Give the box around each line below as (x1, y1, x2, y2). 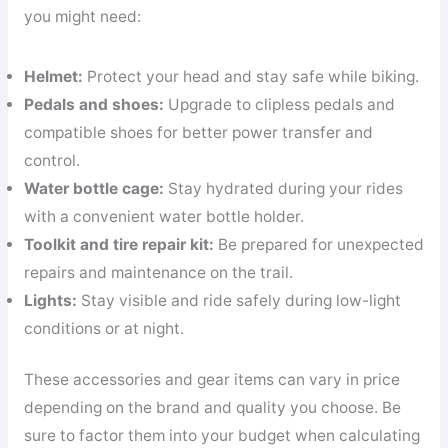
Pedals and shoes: (23, 95, 164, 115)
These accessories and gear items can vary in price (23, 370, 400, 390)
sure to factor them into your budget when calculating (23, 426, 420, 446)
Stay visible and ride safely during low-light (76, 291, 401, 311)
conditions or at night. (23, 319, 184, 339)
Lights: (23, 291, 77, 311)
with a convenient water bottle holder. (23, 207, 304, 227)
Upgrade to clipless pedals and (163, 95, 395, 115)
